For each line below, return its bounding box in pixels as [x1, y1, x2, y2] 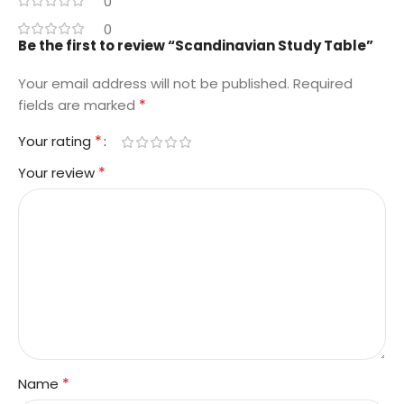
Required [293, 74, 353, 94]
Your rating [18, 132, 95, 151]
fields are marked [18, 96, 139, 115]
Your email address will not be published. [18, 74, 289, 94]
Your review [18, 163, 98, 183]
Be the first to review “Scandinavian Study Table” [18, 36, 373, 56]
